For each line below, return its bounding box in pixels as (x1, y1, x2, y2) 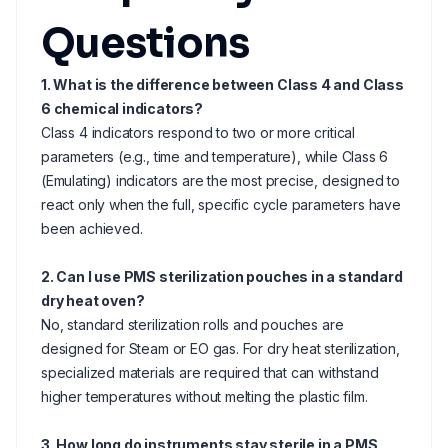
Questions (41, 18, 250, 69)
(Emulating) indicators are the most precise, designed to (41, 172, 400, 189)
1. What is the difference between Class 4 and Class (41, 76, 404, 93)
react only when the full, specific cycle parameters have (41, 196, 401, 213)
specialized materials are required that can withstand (41, 364, 379, 381)
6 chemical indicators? (41, 100, 204, 117)
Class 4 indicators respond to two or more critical (41, 124, 356, 141)
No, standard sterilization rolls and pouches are (41, 316, 344, 333)
